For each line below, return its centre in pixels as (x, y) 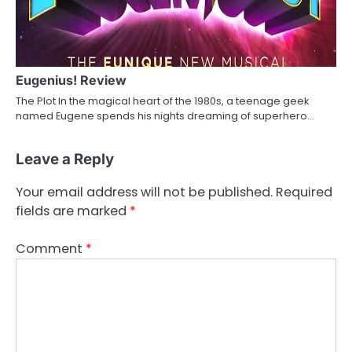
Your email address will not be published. (144, 192)
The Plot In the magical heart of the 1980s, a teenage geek (162, 101)
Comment (51, 249)
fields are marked (73, 211)
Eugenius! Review (71, 81)
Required (304, 192)
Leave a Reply (65, 159)
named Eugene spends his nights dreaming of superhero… (165, 116)
